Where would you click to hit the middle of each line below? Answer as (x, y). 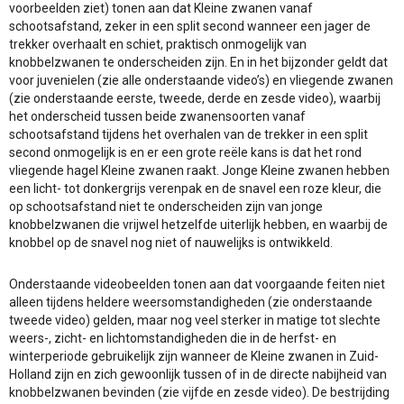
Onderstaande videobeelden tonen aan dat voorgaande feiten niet (197, 284)
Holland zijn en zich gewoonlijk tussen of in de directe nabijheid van (198, 374)
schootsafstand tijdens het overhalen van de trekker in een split (188, 134)
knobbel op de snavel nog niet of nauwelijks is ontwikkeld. (171, 243)
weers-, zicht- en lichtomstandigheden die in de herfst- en (173, 338)
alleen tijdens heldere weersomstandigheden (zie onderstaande (191, 302)
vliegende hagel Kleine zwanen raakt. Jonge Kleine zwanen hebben (199, 170)
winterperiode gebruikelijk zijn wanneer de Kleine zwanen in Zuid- (194, 356)
